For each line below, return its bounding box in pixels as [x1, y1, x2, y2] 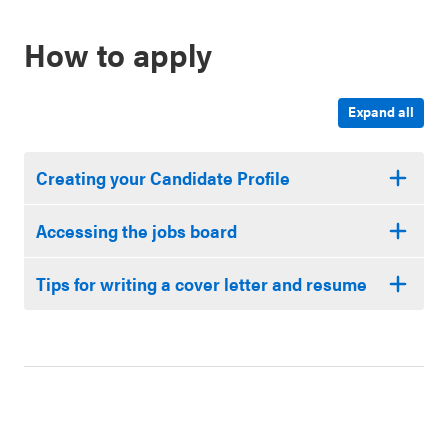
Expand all [348, 101, 414, 121]
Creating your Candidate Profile [36, 165, 290, 190]
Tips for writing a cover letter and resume [36, 271, 367, 296]
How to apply [24, 31, 212, 76]
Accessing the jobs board [36, 218, 237, 243]
